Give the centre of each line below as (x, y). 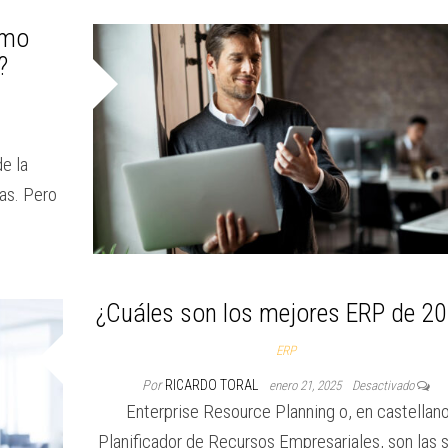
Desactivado (384, 386)
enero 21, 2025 (306, 386)
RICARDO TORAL (212, 385)
